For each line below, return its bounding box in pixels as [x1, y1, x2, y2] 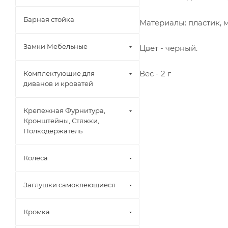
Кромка [23, 208, 50, 216]
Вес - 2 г [139, 68, 171, 78]
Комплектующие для [23, 69, 95, 77]
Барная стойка [23, 15, 74, 23]
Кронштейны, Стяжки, [23, 117, 99, 125]
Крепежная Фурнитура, [23, 106, 105, 115]
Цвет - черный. [139, 43, 197, 53]
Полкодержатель [23, 127, 82, 135]
